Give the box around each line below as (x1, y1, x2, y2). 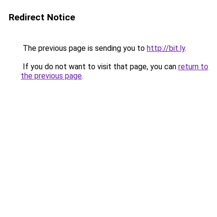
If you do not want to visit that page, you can (21, 62, 178, 71)
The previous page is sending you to (21, 44, 147, 53)
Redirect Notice (9, 12, 75, 23)
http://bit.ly (147, 44, 185, 53)
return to (178, 62, 208, 71)
